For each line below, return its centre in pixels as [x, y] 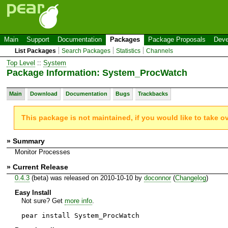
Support [38, 39]
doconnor [157, 178]
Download [44, 93]
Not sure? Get [43, 201]
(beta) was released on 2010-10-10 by [87, 178]
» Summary [26, 141]
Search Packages [86, 51]
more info [78, 201]
